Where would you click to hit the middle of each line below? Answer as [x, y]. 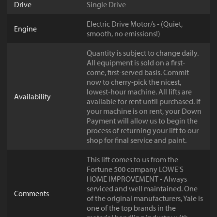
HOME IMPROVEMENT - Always [137, 179]
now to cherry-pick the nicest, [134, 82]
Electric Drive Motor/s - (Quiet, [135, 24]
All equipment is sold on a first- [136, 63]
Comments [31, 194]
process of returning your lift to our [143, 131]
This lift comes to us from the [132, 160]
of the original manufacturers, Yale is [145, 198]
